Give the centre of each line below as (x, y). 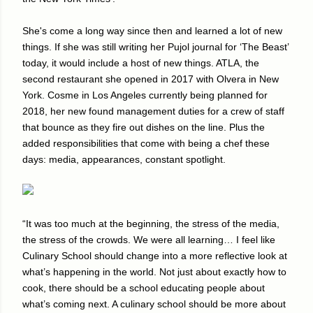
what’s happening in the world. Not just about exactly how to (154, 271)
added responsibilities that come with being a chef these (146, 143)
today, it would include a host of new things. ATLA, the (141, 63)
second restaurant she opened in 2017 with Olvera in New (151, 79)
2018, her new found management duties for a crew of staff (153, 111)
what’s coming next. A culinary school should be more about (154, 304)
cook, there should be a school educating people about (144, 287)
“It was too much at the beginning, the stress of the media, (151, 223)
